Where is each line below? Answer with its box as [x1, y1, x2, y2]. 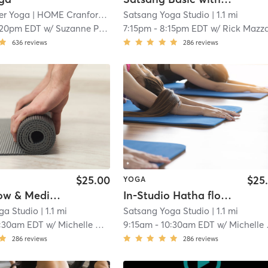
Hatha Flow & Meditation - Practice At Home [50, 188, 61, 203]
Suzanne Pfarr [56, 22, 99, 34]
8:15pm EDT [160, 22, 209, 34]
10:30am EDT [161, 219, 215, 231]
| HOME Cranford [30, 8, 99, 20]
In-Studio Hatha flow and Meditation [221, 188, 232, 203]
